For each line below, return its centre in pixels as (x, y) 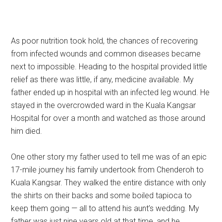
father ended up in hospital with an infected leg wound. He (111, 92)
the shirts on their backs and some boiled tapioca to (102, 195)
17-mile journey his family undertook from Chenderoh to (108, 170)
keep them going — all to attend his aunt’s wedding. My (105, 208)
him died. (27, 131)
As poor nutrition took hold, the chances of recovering (105, 41)
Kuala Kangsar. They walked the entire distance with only (109, 183)
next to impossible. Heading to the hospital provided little (109, 67)
